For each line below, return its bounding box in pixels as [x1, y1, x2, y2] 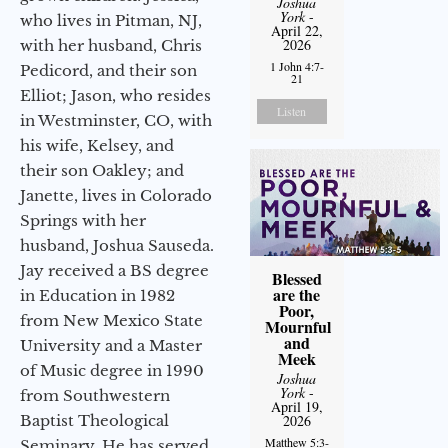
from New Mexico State [20, 310, 203, 330]
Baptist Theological [20, 410, 169, 430]
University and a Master [20, 335, 202, 355]
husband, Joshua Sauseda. [20, 235, 214, 255]
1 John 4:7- [269, 58, 324, 75]
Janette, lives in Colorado [20, 185, 212, 205]
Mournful [264, 315, 331, 339]
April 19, [270, 397, 323, 417]
